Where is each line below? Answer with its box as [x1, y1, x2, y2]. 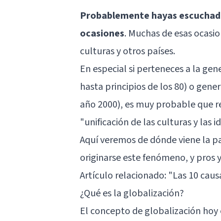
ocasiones [80, 26, 124, 40]
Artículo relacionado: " [80, 168, 173, 183]
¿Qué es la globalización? [80, 186, 184, 200]
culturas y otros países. [80, 44, 175, 58]
